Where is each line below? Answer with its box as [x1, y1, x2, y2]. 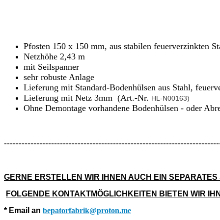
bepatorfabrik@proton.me [43, 206, 131, 215]
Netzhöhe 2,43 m [24, 51, 85, 61]
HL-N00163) [151, 94, 190, 102]
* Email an [4, 206, 43, 215]
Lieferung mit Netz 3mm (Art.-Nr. [24, 92, 151, 103]
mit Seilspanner [24, 61, 79, 72]
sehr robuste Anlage [24, 72, 94, 82]
